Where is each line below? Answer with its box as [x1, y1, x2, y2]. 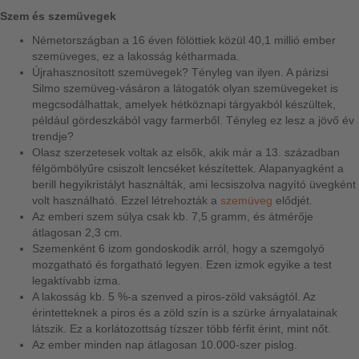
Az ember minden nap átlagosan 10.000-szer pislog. [32, 338, 297, 351]
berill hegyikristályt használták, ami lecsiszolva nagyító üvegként [32, 178, 356, 191]
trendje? [32, 130, 74, 143]
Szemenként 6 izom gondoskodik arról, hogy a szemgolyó [32, 242, 325, 255]
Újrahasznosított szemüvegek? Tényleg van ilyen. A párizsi [32, 66, 329, 79]
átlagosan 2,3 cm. [32, 226, 123, 239]
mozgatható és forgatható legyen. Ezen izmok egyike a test [32, 258, 332, 271]
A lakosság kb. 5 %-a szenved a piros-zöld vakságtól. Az [32, 290, 316, 303]
